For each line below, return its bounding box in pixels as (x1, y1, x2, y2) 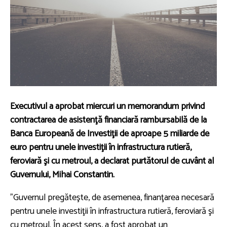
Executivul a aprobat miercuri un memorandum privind (10, 98, 205, 114)
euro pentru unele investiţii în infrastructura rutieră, (10, 139, 192, 155)
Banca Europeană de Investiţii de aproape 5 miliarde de (10, 126, 209, 141)
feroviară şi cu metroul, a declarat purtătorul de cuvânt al (10, 153, 214, 169)
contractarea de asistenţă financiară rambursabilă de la (10, 112, 207, 128)
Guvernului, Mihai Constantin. (10, 167, 115, 182)
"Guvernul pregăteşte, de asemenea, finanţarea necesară (10, 190, 214, 205)
